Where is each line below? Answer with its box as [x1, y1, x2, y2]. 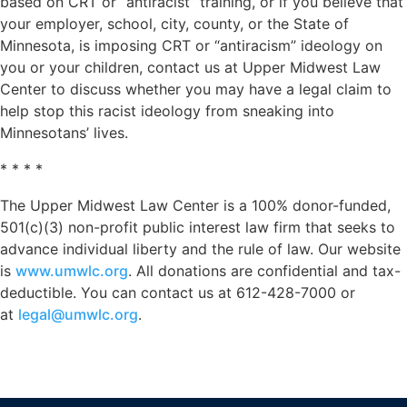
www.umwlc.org [15, 262, 128, 280]
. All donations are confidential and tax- [128, 262, 401, 280]
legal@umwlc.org [18, 305, 138, 323]
